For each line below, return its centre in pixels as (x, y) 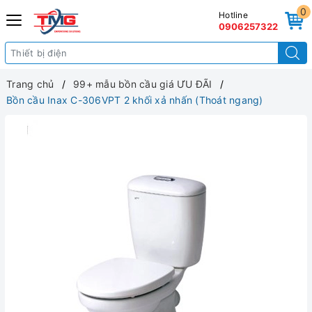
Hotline (233, 15)
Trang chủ (30, 84)
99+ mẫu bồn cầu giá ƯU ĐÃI (143, 84)
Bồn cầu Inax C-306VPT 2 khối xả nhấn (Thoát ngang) (135, 100)
